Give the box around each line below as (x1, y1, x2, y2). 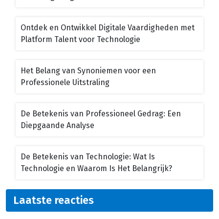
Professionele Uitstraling (21, 77, 109, 87)
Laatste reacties (13, 193, 94, 207)
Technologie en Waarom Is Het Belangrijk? (21, 163, 172, 173)
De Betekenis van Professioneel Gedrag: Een (21, 109, 181, 118)
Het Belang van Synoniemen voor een (21, 66, 156, 75)
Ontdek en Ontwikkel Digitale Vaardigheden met (21, 22, 195, 32)
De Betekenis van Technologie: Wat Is (21, 152, 155, 161)
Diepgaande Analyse (21, 120, 94, 130)
